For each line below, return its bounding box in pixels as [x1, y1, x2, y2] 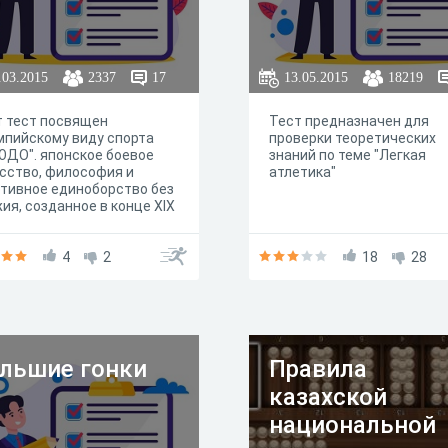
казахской [269, 383, 387, 411]
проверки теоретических [269, 130, 436, 146]
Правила [269, 355, 367, 383]
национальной [269, 411, 436, 439]
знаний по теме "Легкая [269, 147, 426, 163]
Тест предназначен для [269, 113, 429, 129]
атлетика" [269, 164, 336, 180]
